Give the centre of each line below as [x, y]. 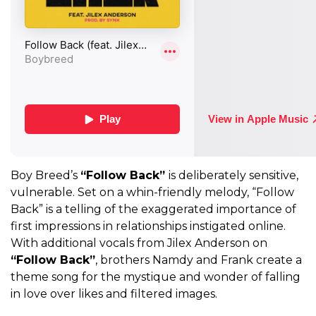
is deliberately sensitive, [233, 176]
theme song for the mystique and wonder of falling [156, 277]
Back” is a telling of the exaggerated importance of [153, 209]
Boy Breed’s [45, 176]
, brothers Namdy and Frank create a [199, 260]
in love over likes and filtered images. [114, 294]
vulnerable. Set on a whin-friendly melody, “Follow [152, 193]
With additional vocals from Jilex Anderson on [139, 243]
